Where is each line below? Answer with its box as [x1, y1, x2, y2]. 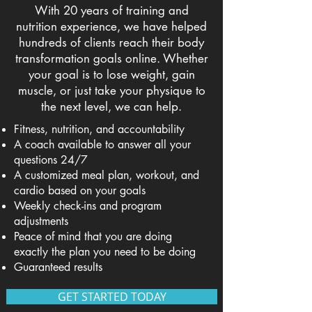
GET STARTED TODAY [57, 289, 166, 304]
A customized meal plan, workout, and [14, 168, 199, 182]
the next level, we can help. [41, 99, 182, 114]
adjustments [14, 214, 68, 228]
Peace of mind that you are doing [14, 229, 172, 244]
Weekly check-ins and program [14, 198, 162, 213]
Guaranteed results [14, 260, 102, 274]
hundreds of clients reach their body [19, 35, 204, 50]
